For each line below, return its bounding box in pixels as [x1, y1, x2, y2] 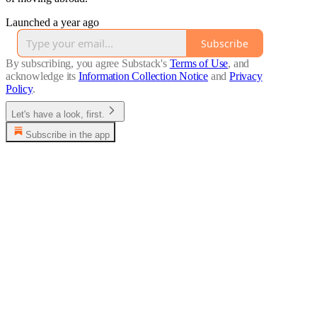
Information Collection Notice [78, 70, 209, 83]
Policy [6, 83, 33, 96]
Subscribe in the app [25, 129, 110, 141]
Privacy [229, 70, 263, 83]
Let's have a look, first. [11, 109, 105, 120]
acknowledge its [6, 70, 76, 83]
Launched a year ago [6, 16, 99, 29]
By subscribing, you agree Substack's [6, 57, 167, 70]
